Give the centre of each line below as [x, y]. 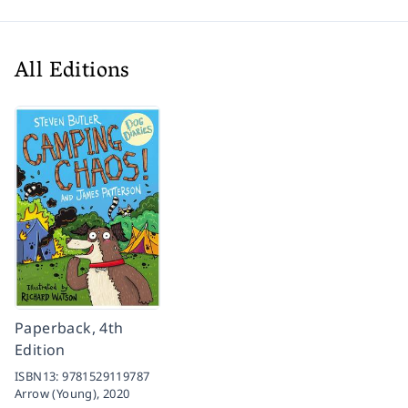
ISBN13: [39, 376]
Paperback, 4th [69, 327]
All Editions [72, 72]
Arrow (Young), [59, 393]
